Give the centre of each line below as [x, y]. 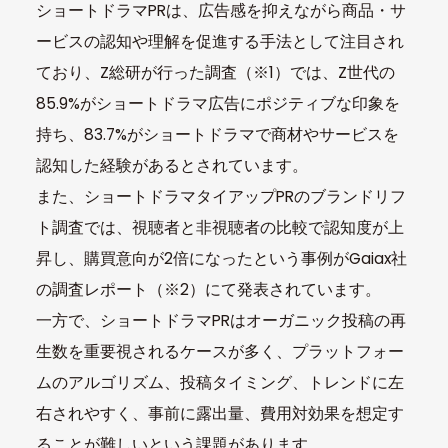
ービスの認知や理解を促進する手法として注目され [219, 42]
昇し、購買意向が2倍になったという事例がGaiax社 [221, 259]
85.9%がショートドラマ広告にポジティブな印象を [217, 104]
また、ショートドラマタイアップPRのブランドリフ [220, 197]
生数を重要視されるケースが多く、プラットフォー [219, 352]
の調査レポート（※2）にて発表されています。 [208, 290]
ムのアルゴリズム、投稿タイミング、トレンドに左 [219, 383]
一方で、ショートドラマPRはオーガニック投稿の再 [220, 321]
